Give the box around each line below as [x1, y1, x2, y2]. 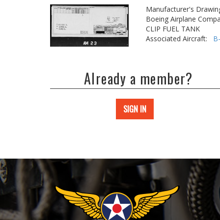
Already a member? [84, 68, 193, 88]
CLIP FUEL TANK [146, 24, 200, 33]
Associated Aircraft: [146, 34, 213, 43]
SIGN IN [123, 103, 146, 115]
